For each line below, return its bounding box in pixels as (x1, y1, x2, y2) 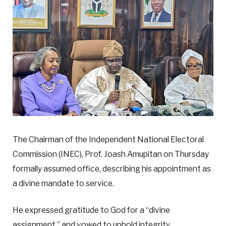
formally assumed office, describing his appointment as (13, 164, 211, 174)
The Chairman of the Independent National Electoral (13, 135, 204, 145)
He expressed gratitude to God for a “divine (13, 205, 170, 215)
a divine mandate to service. (13, 179, 114, 189)
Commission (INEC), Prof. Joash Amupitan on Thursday (13, 149, 209, 159)
